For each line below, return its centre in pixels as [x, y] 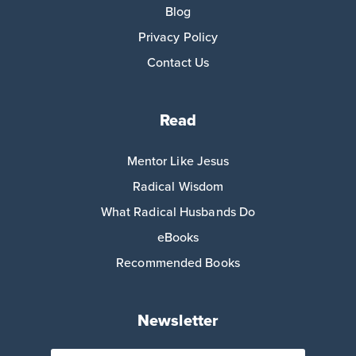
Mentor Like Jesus [178, 161]
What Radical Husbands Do [178, 211]
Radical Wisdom [178, 186]
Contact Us [178, 62]
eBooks [178, 237]
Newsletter [178, 320]
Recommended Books [178, 262]
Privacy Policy [178, 37]
